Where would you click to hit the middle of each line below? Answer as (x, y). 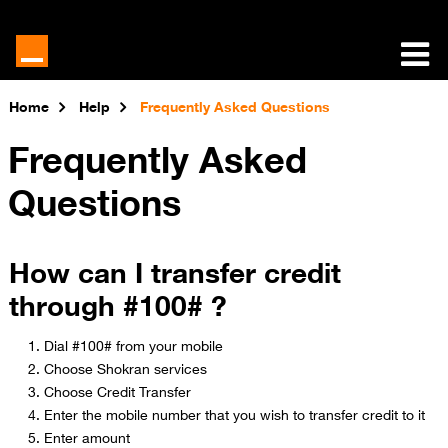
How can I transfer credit (174, 270)
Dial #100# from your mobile (133, 344)
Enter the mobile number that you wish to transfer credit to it (234, 413)
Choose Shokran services (125, 367)
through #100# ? (117, 303)
